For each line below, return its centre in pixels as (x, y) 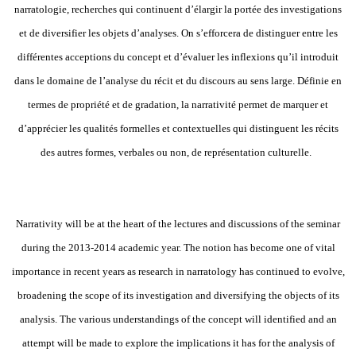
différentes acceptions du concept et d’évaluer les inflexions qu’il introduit (178, 56)
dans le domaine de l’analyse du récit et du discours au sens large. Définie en (178, 80)
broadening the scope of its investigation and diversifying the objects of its (178, 295)
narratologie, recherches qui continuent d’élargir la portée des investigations (178, 9)
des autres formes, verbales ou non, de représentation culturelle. (176, 152)
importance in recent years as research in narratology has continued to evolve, (178, 271)
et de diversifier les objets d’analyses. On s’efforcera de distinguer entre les (178, 33)
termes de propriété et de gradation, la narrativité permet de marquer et (178, 104)
